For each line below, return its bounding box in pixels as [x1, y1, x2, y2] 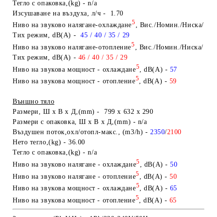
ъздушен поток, [17, 128, 67, 136]
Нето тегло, [13, 139, 49, 146]
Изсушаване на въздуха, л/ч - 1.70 [13, 9, 124, 17]
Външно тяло [13, 98, 55, 106]
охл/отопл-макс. [67, 128, 118, 136]
